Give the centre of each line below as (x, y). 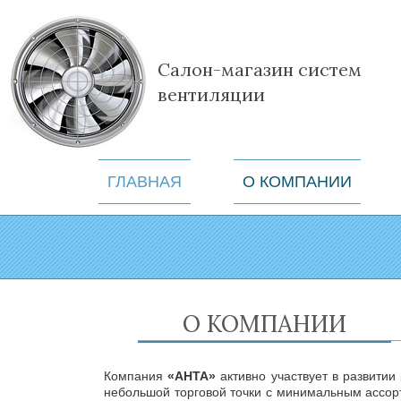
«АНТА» (192, 376)
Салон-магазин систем (260, 69)
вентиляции (211, 94)
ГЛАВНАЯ (144, 181)
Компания (136, 376)
